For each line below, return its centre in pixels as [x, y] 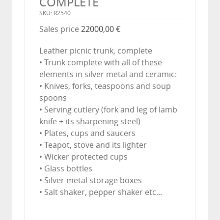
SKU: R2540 [55, 13]
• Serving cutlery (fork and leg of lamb [108, 110]
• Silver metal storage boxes [91, 180]
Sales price [60, 29]
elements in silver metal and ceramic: [108, 74]
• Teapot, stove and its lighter [93, 145]
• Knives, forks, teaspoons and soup [105, 86]
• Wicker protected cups [83, 157]
